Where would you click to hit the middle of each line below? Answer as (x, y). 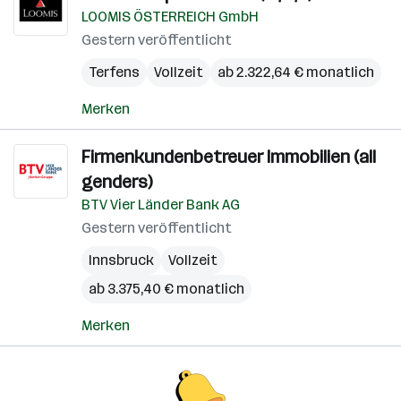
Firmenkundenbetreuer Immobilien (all (229, 157)
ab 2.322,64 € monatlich (296, 72)
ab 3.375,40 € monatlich (166, 289)
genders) (117, 182)
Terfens (114, 72)
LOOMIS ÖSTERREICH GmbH (170, 17)
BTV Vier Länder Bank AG (161, 205)
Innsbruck (121, 260)
